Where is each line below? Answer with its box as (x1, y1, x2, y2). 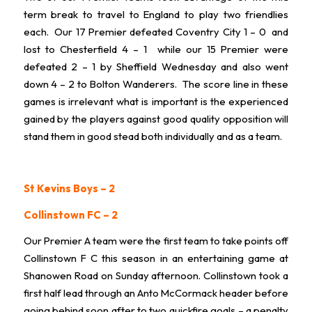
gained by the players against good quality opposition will (23, 111, 289, 125)
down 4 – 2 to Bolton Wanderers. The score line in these (23, 77, 289, 91)
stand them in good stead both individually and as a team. (23, 129, 282, 143)
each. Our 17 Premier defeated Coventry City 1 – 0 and (23, 24, 289, 38)
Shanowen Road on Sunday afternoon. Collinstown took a (23, 269, 289, 283)
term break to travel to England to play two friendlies (23, 7, 289, 21)
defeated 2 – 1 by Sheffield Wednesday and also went (23, 59, 289, 73)
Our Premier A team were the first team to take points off (23, 234, 289, 248)
